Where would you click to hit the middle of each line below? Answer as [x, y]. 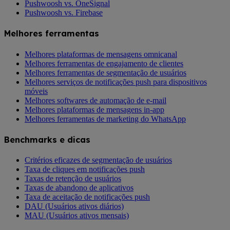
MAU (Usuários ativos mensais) [77, 216]
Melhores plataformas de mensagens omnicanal [101, 54]
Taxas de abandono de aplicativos [79, 188]
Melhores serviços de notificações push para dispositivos [116, 82]
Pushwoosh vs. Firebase [64, 13]
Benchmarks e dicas [47, 139]
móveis [36, 91]
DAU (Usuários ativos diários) [74, 206]
